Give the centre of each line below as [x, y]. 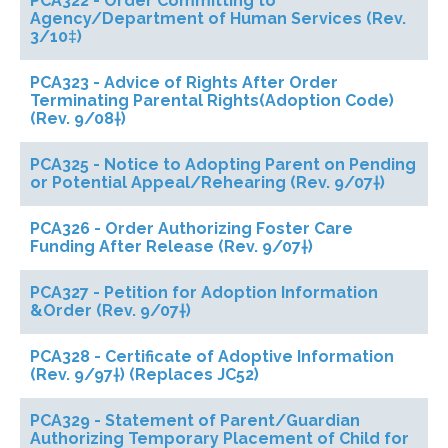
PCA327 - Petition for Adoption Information [204, 292]
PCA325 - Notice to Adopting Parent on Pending [223, 164]
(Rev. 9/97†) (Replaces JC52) [144, 374]
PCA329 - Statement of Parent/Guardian [195, 420]
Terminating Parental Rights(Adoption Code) [212, 100]
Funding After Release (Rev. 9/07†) [171, 246]
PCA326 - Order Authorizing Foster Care [191, 228]
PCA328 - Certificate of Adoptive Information [212, 356]
